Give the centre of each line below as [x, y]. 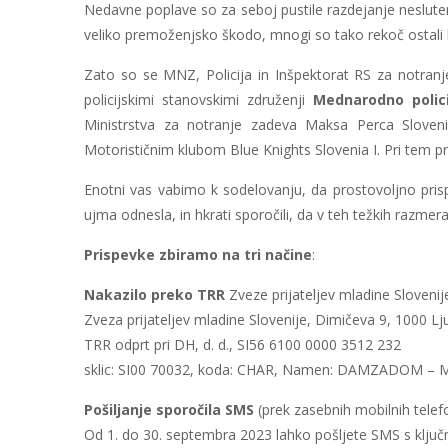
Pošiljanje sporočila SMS [169, 409]
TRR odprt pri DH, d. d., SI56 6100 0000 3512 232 [242, 344]
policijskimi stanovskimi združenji [198, 99]
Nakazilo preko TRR [154, 294]
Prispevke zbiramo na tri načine [198, 254]
